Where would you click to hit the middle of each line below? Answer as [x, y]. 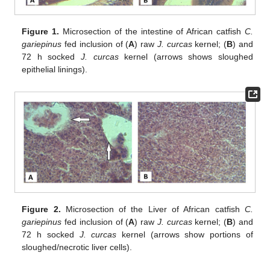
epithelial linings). [55, 70]
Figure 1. [41, 32]
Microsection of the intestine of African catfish [152, 32]
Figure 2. [41, 209]
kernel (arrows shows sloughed [186, 57]
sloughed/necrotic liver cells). [77, 247]
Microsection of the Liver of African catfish [152, 209]
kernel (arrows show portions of [185, 234]
